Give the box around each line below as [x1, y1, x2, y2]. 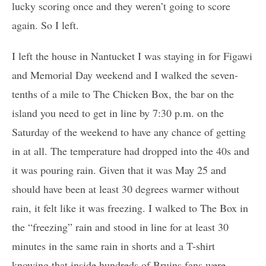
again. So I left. [12, 18, 79, 33]
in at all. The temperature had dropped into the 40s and [12, 144, 249, 159]
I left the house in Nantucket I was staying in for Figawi [12, 49, 252, 64]
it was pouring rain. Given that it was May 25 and [12, 163, 226, 178]
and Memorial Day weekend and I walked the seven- [12, 68, 238, 83]
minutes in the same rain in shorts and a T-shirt [12, 239, 215, 254]
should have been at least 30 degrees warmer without [12, 182, 239, 197]
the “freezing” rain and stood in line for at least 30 [12, 220, 229, 235]
